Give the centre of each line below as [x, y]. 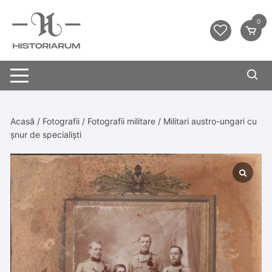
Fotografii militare [122, 121]
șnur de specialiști [46, 134]
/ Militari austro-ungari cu [206, 121]
